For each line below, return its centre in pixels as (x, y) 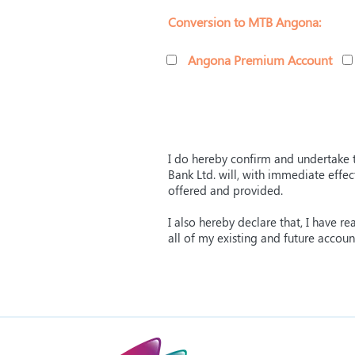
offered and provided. (225, 190)
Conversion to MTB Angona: (244, 22)
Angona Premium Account (260, 60)
